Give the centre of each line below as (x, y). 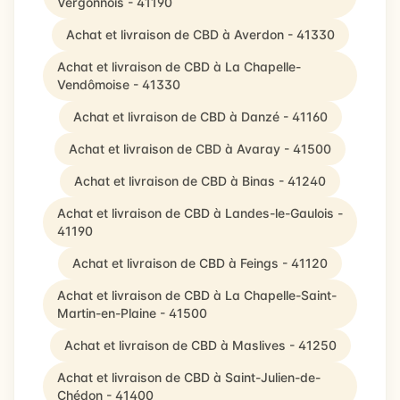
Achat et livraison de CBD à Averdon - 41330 (200, 34)
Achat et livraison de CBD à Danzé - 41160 (200, 117)
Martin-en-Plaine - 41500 (132, 313)
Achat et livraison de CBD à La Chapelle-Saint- (197, 295)
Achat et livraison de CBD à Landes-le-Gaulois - (200, 213)
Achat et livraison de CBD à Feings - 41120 (200, 263)
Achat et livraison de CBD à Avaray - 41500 (200, 149)
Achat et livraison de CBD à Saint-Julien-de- (189, 377)
